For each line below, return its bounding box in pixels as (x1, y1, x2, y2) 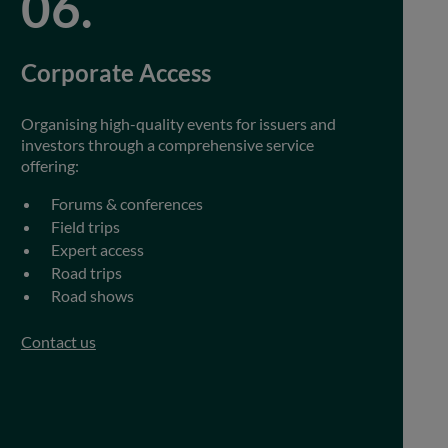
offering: (20, 156, 79, 176)
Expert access (50, 240, 144, 260)
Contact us (20, 332, 96, 352)
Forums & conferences (50, 194, 203, 214)
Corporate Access (20, 59, 211, 88)
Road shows (50, 286, 134, 306)
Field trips (50, 217, 120, 237)
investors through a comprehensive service (20, 135, 314, 155)
